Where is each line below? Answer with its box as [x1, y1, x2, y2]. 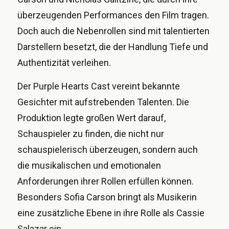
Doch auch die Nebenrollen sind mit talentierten [17, 26, 210, 37]
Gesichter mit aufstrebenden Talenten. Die [17, 96, 189, 107]
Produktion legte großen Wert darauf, [17, 112, 166, 123]
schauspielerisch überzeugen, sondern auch [17, 144, 198, 155]
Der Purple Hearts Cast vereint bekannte [17, 80, 180, 91]
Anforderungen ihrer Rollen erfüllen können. [17, 175, 194, 187]
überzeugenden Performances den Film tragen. [17, 10, 209, 21]
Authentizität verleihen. [17, 57, 111, 68]
